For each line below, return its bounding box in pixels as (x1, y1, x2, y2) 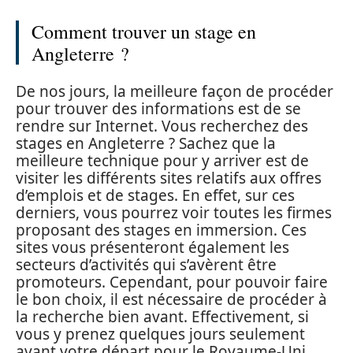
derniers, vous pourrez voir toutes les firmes (16, 202, 332, 223)
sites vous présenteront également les (16, 236, 289, 258)
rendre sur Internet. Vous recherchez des (16, 115, 308, 136)
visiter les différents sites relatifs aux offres (16, 167, 321, 188)
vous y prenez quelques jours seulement (16, 323, 305, 344)
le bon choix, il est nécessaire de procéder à (16, 288, 327, 310)
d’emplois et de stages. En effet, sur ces (16, 184, 295, 206)
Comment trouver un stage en (32, 19, 256, 45)
